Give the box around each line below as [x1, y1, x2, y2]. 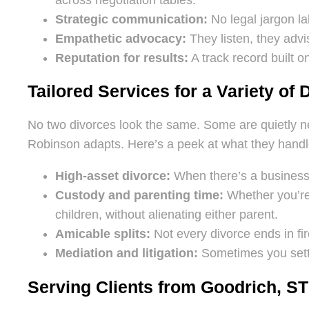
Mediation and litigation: [55, 246, 198, 261]
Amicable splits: [55, 227, 150, 241]
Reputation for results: [55, 50, 188, 65]
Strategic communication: [55, 12, 208, 26]
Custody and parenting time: [55, 188, 223, 203]
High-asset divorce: [55, 169, 170, 183]
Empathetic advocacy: [55, 31, 186, 46]
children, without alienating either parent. [55, 208, 278, 222]
